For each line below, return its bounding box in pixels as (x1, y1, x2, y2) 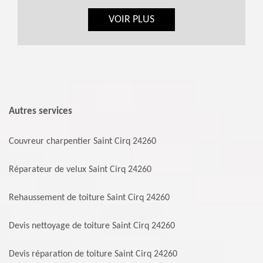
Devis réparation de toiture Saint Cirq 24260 (9, 249, 177, 259)
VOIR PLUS (109, 14, 154, 25)
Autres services (9, 106, 72, 116)
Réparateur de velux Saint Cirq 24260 (9, 165, 151, 174)
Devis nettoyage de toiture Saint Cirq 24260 (9, 221, 175, 231)
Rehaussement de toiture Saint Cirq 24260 (9, 193, 170, 203)
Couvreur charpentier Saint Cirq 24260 (9, 137, 156, 146)
